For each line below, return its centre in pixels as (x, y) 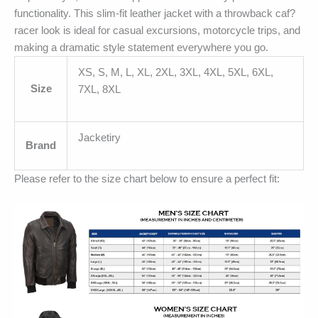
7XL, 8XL (99, 90)
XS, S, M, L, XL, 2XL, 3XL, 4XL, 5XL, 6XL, (175, 73)
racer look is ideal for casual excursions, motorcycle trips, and (157, 31)
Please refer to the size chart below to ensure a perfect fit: (147, 179)
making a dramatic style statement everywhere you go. (141, 48)
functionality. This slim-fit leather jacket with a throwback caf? (155, 14)
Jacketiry (99, 138)
